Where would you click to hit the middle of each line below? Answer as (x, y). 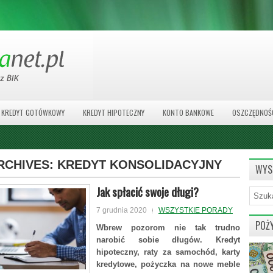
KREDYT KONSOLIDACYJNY (140, 165)
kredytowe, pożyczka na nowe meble (168, 264)
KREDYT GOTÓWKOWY (33, 112)
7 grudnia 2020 (122, 210)
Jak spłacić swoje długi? (147, 191)
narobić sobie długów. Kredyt (168, 240)
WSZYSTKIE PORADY (196, 210)
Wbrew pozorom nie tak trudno (168, 228)
